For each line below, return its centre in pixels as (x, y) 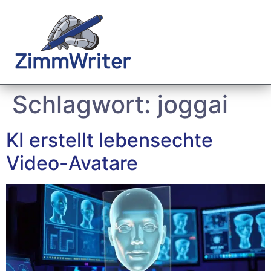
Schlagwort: (85, 104)
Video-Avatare (72, 163)
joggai (193, 104)
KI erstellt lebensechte (109, 140)
